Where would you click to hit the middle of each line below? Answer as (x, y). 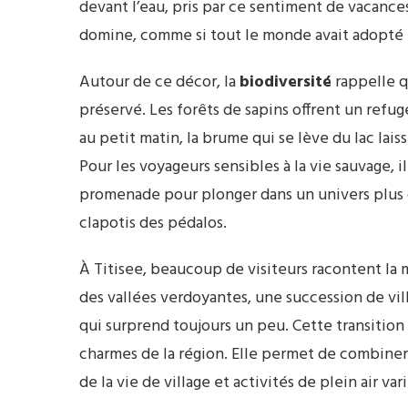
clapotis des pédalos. (153, 224)
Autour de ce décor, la (159, 83)
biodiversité (286, 83)
